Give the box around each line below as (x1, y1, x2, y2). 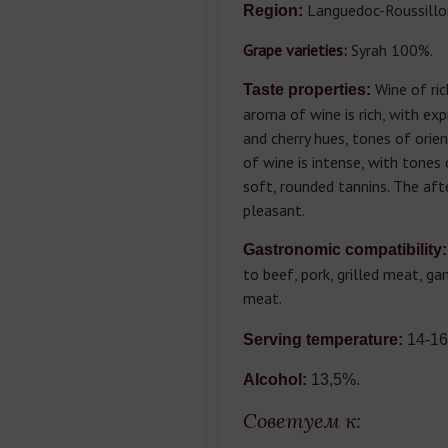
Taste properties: (242, 81, 371, 98)
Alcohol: (242, 371, 311, 389)
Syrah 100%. (346, 40, 433, 60)
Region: (242, 2, 307, 19)
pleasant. (242, 200, 305, 220)
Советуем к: (242, 408, 361, 434)
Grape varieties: (242, 40, 347, 60)
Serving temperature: (242, 331, 403, 349)
